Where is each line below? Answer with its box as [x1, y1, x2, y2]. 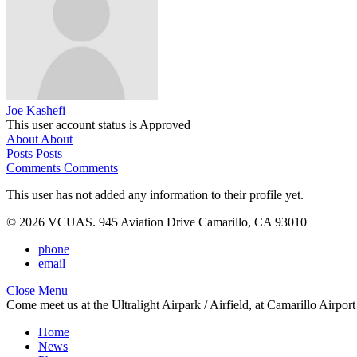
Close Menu [6, 284, 68, 297]
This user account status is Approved [6, 118, 190, 131]
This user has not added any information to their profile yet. [6, 188, 304, 202]
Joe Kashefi [6, 104, 65, 117]
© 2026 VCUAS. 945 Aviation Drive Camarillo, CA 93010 [6, 215, 307, 229]
